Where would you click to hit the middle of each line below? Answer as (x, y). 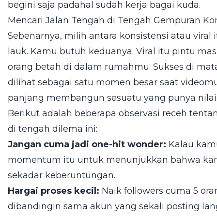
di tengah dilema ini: (53, 129)
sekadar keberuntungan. (62, 175)
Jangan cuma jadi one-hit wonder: (87, 144)
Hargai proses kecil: (54, 191)
